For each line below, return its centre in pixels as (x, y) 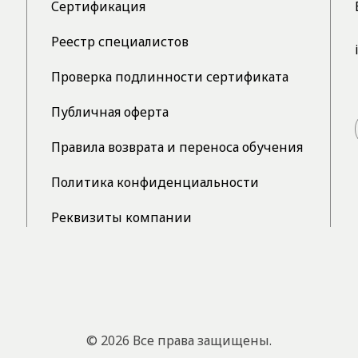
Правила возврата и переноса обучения (177, 147)
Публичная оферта (109, 112)
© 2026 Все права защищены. (179, 340)
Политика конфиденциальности (155, 182)
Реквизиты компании (121, 217)
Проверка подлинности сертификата (169, 77)
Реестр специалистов (119, 42)
